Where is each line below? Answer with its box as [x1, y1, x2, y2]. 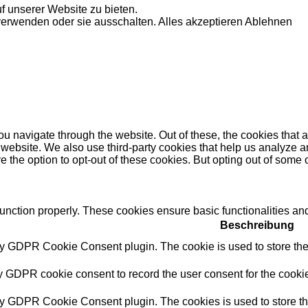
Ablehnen [245, 16, 292, 28]
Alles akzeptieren [158, 16, 243, 28]
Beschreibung [220, 219, 294, 231]
